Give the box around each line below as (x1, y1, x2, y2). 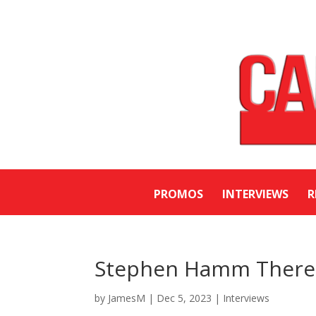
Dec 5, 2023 (157, 291, 212, 305)
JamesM (108, 291, 146, 305)
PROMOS (154, 186, 203, 202)
